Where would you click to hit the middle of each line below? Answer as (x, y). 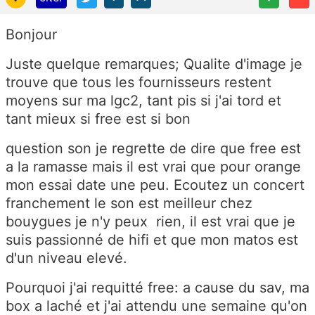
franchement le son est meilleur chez (129, 203)
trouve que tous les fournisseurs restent (139, 82)
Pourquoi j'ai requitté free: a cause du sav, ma (157, 287)
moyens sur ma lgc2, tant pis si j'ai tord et (143, 100)
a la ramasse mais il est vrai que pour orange (153, 166)
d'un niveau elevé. (66, 258)
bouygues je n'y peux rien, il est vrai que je (150, 221)
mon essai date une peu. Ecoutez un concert (155, 185)
